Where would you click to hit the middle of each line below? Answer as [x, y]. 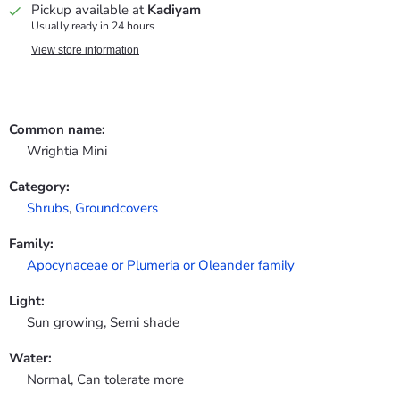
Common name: [57, 130]
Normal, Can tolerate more [105, 380]
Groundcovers [117, 208]
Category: [39, 187]
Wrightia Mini [67, 151]
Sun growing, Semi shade [103, 323]
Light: [27, 301]
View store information [85, 50]
